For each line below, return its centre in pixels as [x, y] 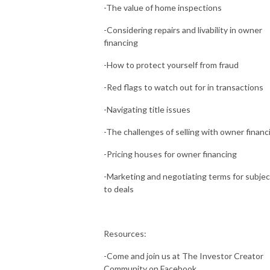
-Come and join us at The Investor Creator [184, 256]
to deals [120, 189]
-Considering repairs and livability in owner [183, 30]
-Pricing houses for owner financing [170, 154]
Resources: [125, 233]
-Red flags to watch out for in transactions [184, 87]
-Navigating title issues [147, 109]
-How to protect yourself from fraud [171, 64]
